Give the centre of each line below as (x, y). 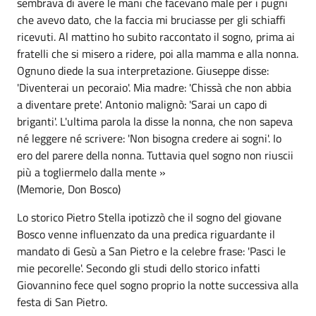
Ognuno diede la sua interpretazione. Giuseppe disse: (143, 71)
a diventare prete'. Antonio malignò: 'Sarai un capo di (142, 104)
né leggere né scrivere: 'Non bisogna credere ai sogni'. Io (149, 138)
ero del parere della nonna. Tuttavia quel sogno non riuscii (155, 155)
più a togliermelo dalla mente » (91, 172)
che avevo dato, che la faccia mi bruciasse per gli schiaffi (151, 20)
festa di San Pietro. (62, 302)
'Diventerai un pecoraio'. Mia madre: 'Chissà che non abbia (154, 87)
